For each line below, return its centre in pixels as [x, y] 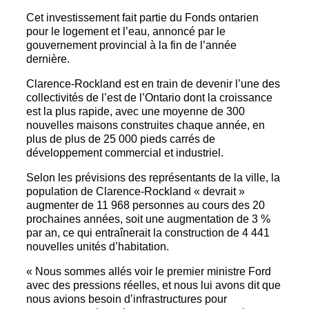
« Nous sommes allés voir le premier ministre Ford [149, 272]
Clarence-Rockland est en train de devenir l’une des [153, 84]
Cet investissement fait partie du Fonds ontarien [142, 18]
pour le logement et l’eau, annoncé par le [126, 32]
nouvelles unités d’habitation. [99, 247]
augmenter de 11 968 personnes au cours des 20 [146, 206]
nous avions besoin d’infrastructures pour [127, 299]
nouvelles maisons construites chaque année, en [146, 126]
